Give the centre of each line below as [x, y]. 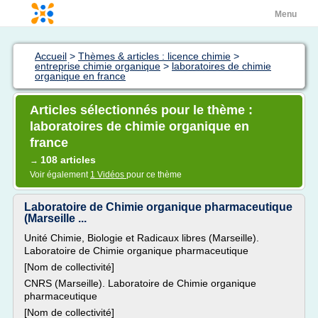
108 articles [68, 160]
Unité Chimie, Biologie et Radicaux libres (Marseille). [142, 238]
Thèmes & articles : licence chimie [154, 56]
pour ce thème [154, 175]
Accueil [51, 56]
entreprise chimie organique [98, 66]
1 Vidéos [108, 175]
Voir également [60, 175]
